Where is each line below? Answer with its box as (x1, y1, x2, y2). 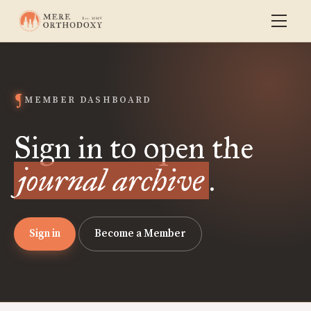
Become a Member (94, 227, 186, 240)
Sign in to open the (14, 129, 253, 167)
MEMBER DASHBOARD (24, 94, 152, 106)
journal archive (18, 162, 205, 199)
